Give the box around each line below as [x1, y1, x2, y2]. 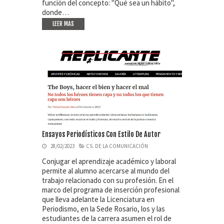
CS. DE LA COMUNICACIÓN [86, 142, 148, 149]
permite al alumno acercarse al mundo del [42, 165, 169, 175]
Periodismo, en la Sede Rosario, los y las [42, 203, 165, 213]
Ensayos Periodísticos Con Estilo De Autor [42, 129, 160, 138]
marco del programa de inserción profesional [42, 184, 179, 194]
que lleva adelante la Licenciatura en [42, 194, 154, 204]
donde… [42, 7, 69, 17]
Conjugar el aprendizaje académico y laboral [42, 156, 176, 166]
